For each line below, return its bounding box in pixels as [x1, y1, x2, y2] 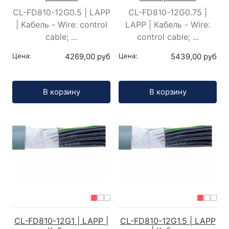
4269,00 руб [65, 52, 110, 62]
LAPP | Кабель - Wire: [125, 19, 210, 30]
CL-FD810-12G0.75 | [128, 7, 207, 18]
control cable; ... [136, 32, 199, 42]
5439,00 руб [171, 52, 217, 62]
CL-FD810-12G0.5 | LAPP [12, 7, 110, 18]
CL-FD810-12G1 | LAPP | [14, 215, 108, 226]
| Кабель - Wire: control [15, 19, 107, 30]
